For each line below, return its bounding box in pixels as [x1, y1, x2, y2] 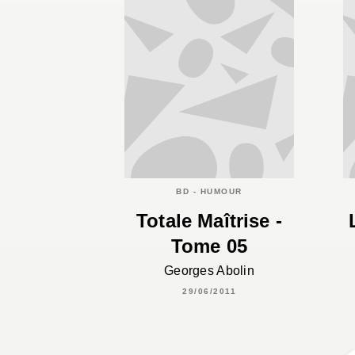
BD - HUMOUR [176, 187, 242, 197]
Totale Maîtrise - [136, 209, 282, 231]
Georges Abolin [164, 263, 254, 277]
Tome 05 [170, 235, 248, 257]
